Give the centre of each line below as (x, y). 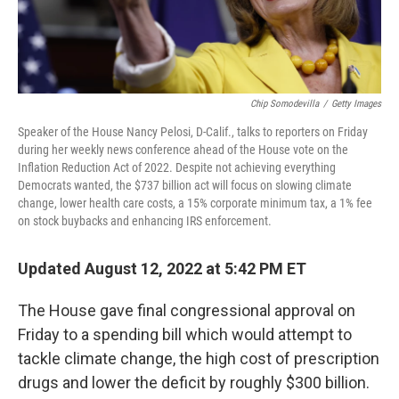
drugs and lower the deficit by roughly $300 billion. (194, 383)
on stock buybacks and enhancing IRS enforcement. (145, 221)
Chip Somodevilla (285, 104)
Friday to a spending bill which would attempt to (185, 335)
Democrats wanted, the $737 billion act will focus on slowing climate (185, 186)
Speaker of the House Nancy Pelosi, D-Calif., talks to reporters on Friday (193, 132)
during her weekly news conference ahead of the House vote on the (183, 150)
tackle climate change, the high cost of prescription (199, 359)
